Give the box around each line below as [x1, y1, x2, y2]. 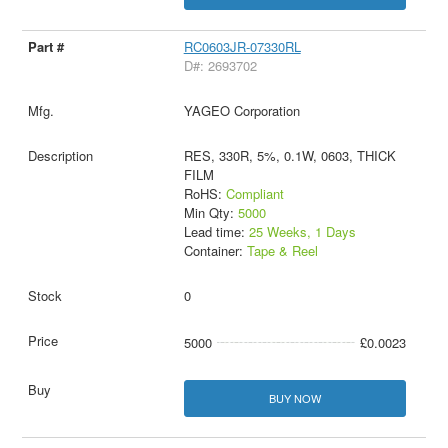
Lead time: [183, 221, 249, 241]
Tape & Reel [246, 240, 318, 260]
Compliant [225, 183, 284, 203]
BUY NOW [268, 389, 321, 406]
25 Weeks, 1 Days [248, 221, 356, 241]
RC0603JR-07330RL [183, 36, 301, 56]
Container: [183, 240, 247, 260]
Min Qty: [183, 202, 238, 222]
